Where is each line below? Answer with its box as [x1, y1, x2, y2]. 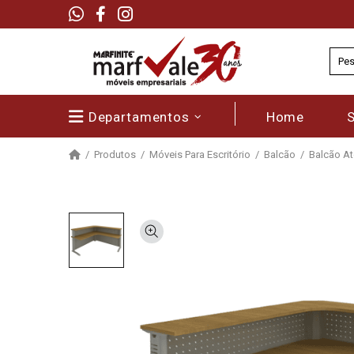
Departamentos [88, 108, 190, 125]
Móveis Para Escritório [149, 149, 250, 160]
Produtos [94, 149, 136, 160]
